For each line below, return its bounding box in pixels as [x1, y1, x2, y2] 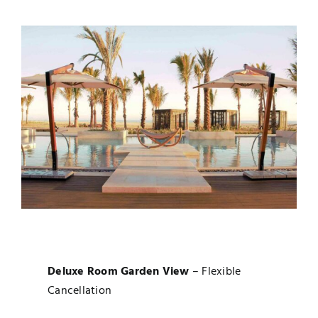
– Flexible [189, 263, 241, 282]
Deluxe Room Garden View [48, 263, 190, 282]
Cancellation [48, 282, 112, 301]
